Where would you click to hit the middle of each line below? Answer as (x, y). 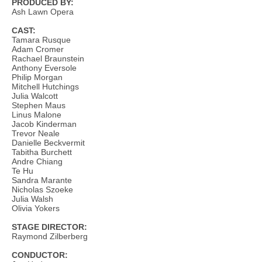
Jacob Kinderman (44, 124)
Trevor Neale (36, 133)
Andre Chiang (37, 161)
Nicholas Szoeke (42, 189)
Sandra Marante (42, 180)
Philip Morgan (37, 77)
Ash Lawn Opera (43, 12)
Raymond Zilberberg (50, 236)
